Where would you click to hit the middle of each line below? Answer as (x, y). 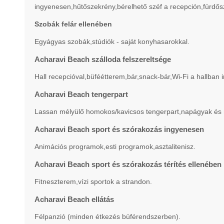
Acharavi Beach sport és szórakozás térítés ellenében (128, 164)
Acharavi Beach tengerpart (81, 94)
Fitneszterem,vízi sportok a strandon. (93, 181)
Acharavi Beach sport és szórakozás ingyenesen (119, 129)
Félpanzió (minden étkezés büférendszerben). (107, 216)
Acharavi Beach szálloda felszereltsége (102, 59)
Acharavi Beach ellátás (74, 199)
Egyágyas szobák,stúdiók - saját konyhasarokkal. (112, 41)
